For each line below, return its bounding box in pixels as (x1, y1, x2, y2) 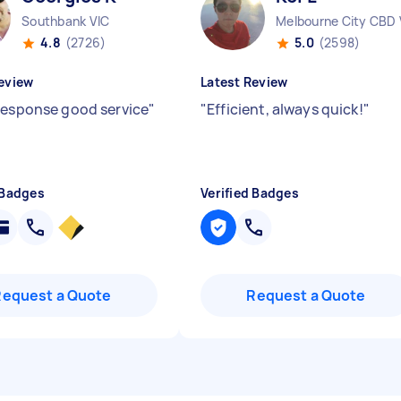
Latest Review (200, 73, 288, 90)
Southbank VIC (21, 13, 110, 30)
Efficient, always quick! (207, 99, 363, 119)
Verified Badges (200, 184, 299, 201)
